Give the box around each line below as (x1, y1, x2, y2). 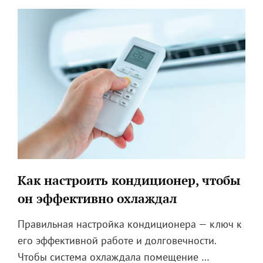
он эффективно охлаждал (18, 190, 177, 207)
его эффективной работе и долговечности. (18, 233, 216, 247)
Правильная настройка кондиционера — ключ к (18, 217, 242, 231)
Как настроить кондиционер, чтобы (18, 171, 240, 188)
